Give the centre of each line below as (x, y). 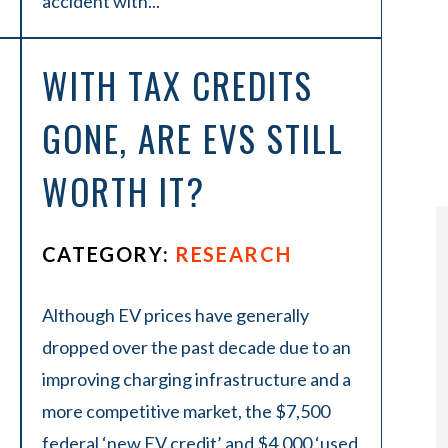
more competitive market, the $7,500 (185, 411)
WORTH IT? (123, 191)
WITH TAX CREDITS (177, 85)
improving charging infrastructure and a (196, 379)
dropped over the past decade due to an (196, 347)
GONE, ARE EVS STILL (192, 138)
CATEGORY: (108, 254)
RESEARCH (233, 254)
